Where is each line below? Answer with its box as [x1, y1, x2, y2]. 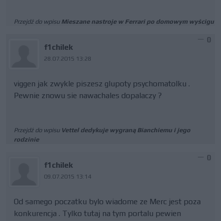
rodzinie [14, 136, 39, 143]
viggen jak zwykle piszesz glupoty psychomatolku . [14, 79, 190, 88]
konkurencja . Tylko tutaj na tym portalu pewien [14, 209, 181, 218]
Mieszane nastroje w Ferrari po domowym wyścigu [61, 18, 214, 25]
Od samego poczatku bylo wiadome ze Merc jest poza [14, 197, 201, 206]
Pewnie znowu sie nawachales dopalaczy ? [14, 91, 162, 100]
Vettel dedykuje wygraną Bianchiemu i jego [61, 126, 190, 134]
